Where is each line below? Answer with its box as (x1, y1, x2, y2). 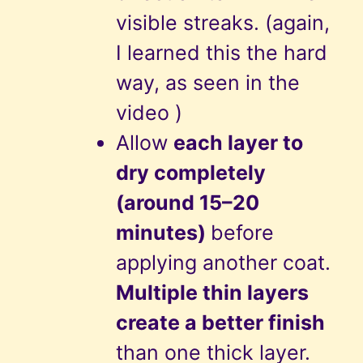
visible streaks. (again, (115, 11, 330, 36)
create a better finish (115, 310, 325, 335)
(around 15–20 (115, 190, 259, 216)
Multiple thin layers (115, 280, 309, 305)
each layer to (173, 130, 303, 156)
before (210, 220, 274, 246)
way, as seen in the (115, 70, 300, 96)
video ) (115, 100, 182, 126)
